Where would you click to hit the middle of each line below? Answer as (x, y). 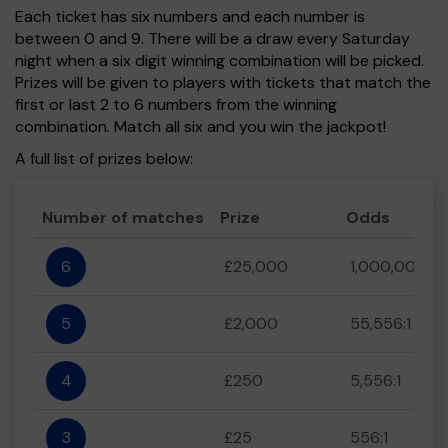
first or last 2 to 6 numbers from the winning (176, 104)
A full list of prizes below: (104, 158)
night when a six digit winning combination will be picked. (219, 60)
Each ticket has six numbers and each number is (190, 16)
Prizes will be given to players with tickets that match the (223, 82)
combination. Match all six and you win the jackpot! (200, 126)
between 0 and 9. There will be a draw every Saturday (212, 38)
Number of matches (123, 217)
